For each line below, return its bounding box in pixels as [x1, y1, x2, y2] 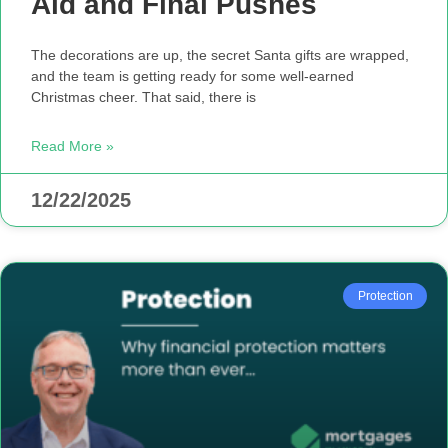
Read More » [31, 137, 114, 154]
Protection [357, 288, 413, 303]
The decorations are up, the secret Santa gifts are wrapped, [31, 46, 409, 63]
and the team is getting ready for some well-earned [31, 67, 354, 84]
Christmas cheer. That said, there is [31, 88, 256, 105]
